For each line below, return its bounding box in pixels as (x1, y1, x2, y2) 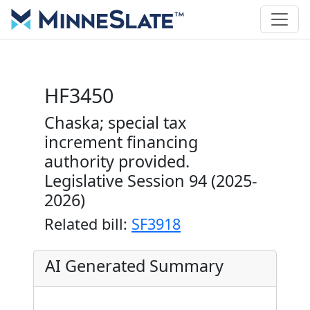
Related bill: (44, 214, 131, 234)
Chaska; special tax (44, 111, 186, 134)
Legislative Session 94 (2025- (44, 170, 257, 192)
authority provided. (44, 150, 190, 172)
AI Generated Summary (45, 255, 224, 277)
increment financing (44, 131, 198, 153)
